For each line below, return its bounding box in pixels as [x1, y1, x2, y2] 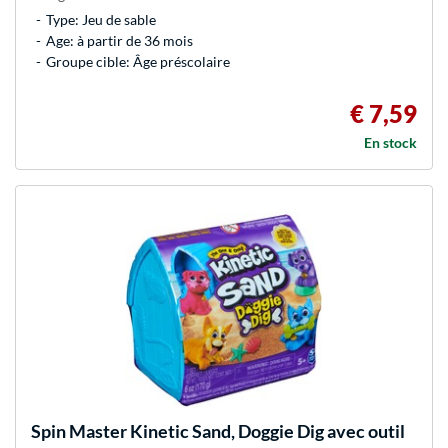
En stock [364, 134, 417, 152]
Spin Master [31, 420, 127, 443]
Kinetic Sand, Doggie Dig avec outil [127, 420, 405, 443]
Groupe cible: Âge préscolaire [46, 53, 230, 71]
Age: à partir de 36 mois [46, 32, 193, 50]
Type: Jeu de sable [46, 11, 156, 29]
